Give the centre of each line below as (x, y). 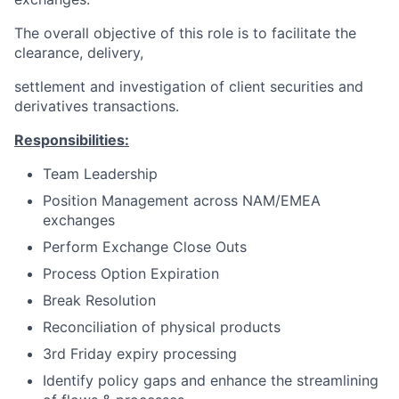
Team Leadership (100, 174)
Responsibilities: (72, 140)
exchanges (79, 220)
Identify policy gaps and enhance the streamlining (211, 380)
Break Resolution (99, 300)
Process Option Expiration (131, 273)
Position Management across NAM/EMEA (182, 200)
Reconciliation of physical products (162, 327)
